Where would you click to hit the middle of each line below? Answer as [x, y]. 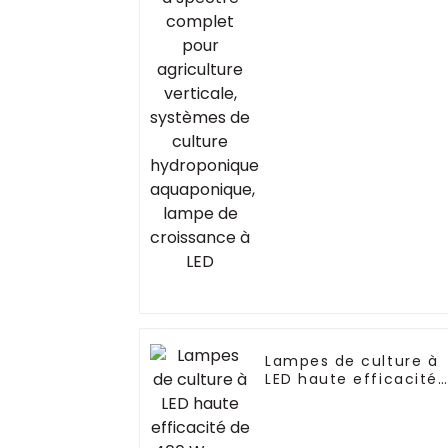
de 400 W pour [327, 397]
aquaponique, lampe [351, 39]
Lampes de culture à [352, 361]
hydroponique [323, 21]
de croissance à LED [349, 57]
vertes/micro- [325, 433]
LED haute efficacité [351, 379]
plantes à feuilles [338, 415]
